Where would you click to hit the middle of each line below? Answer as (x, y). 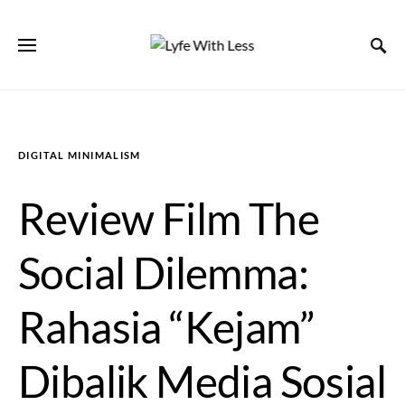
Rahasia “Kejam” (166, 327)
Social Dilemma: (163, 273)
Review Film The (169, 218)
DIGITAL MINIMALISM (80, 155)
